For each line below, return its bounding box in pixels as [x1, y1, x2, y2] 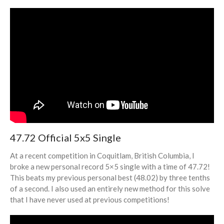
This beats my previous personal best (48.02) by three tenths [10, 173, 210, 182]
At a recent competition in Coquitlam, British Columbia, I [10, 151, 194, 160]
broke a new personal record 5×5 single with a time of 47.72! [10, 162, 210, 171]
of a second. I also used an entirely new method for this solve [10, 184, 210, 193]
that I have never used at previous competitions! [10, 195, 169, 204]
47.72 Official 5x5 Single [10, 131, 121, 144]
